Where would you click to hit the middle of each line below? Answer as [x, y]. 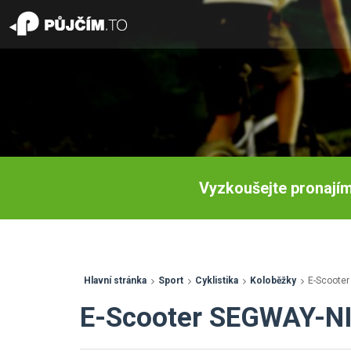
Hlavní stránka [115, 280]
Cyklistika [217, 280]
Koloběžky [273, 280]
